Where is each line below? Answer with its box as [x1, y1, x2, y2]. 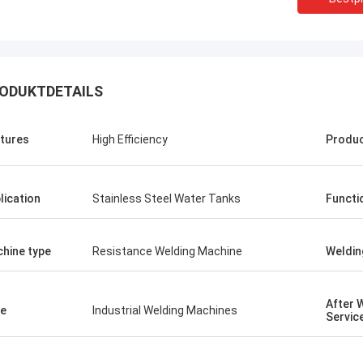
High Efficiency [92, 133, 168, 146]
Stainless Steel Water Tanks [92, 192, 241, 205]
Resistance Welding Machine [92, 245, 242, 258]
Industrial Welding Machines [92, 304, 237, 317]
